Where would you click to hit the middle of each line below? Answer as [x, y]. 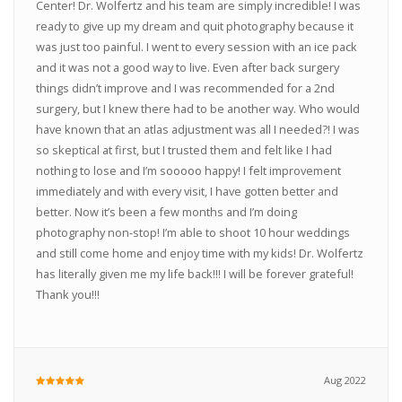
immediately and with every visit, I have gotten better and [187, 191]
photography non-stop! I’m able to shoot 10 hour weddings [192, 232]
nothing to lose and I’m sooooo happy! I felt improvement [188, 170]
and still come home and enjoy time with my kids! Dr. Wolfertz [199, 253]
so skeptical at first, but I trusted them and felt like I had [184, 149]
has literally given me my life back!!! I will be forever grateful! [194, 273]
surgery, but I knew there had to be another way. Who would [197, 108]
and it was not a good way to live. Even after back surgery [187, 67]
